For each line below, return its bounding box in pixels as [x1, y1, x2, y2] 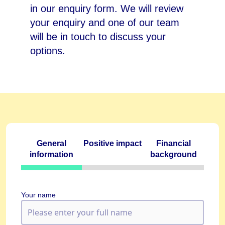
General [37, 139, 67, 148]
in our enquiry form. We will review [30, 3, 183, 15]
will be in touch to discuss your [30, 31, 166, 43]
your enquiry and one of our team [30, 17, 179, 29]
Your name [21, 191, 56, 199]
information [30, 150, 74, 159]
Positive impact [83, 139, 142, 148]
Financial [156, 139, 191, 148]
